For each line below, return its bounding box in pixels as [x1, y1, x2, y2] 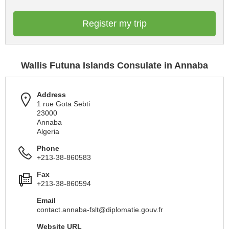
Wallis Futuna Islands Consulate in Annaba [21, 60, 208, 71]
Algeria [37, 127, 59, 135]
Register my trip [82, 18, 147, 29]
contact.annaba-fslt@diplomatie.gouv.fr [37, 205, 163, 214]
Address [37, 90, 66, 99]
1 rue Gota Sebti [37, 100, 90, 108]
